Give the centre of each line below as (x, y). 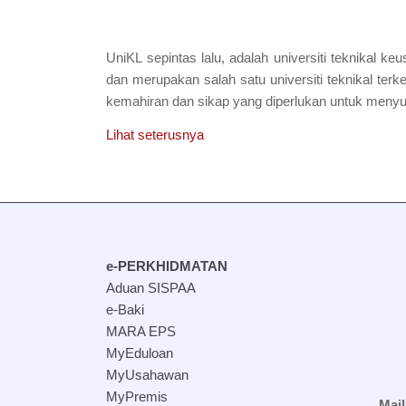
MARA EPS (141, 331)
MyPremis (137, 396)
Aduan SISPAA (151, 287)
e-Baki (126, 309)
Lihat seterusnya (155, 134)
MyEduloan (140, 353)
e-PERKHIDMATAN (167, 266)
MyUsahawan (148, 374)
